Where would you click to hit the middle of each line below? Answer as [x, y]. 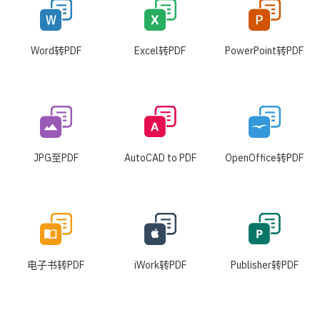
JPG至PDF [56, 157]
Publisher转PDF [264, 265]
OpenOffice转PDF [264, 157]
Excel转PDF [160, 50]
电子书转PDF [56, 265]
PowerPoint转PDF [264, 50]
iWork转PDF [160, 265]
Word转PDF [56, 50]
